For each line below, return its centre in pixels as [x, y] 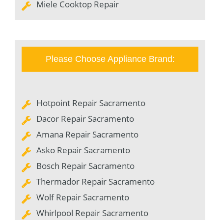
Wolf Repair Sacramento [83, 197]
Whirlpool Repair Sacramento [92, 213]
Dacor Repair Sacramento [85, 118]
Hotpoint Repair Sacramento [91, 103]
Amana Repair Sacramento [87, 134]
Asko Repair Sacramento [83, 150]
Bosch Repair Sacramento [85, 165]
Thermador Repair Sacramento [96, 181]
